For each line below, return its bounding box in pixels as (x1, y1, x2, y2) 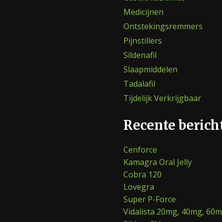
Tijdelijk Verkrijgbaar (123, 92, 201, 104)
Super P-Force (123, 194, 176, 205)
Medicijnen (123, 6, 164, 17)
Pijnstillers (123, 35, 162, 46)
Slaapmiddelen (123, 63, 177, 75)
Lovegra (123, 181, 154, 193)
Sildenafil (123, 49, 157, 60)
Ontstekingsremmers (123, 20, 203, 32)
